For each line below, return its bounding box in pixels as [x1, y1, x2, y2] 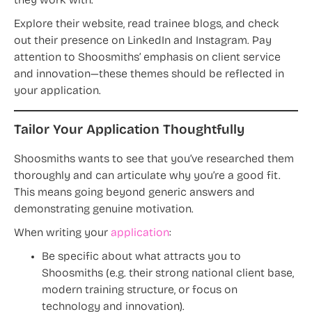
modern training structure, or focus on [42, 285, 237, 297]
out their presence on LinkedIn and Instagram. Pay [14, 36, 272, 47]
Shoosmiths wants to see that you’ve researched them [14, 154, 294, 166]
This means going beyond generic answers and [14, 187, 255, 199]
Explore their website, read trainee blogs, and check [14, 19, 279, 31]
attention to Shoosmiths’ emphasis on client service [14, 52, 281, 64]
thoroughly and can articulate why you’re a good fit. [14, 171, 281, 182]
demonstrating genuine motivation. [14, 204, 194, 216]
